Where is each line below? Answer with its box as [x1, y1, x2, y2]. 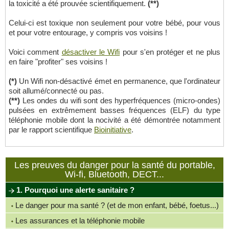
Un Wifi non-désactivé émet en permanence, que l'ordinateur [17, 77, 220, 85]
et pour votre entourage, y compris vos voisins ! [9, 28, 167, 37]
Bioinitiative [94, 125, 131, 134]
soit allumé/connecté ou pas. [9, 86, 104, 95]
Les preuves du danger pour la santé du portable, [14, 160, 215, 170]
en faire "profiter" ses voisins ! [9, 57, 107, 66]
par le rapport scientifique [9, 125, 94, 134]
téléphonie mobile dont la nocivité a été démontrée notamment [9, 116, 220, 124]
